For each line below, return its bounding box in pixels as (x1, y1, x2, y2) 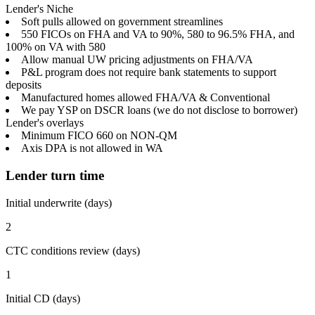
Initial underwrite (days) (6, 196, 112, 209)
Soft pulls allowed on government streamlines (21, 15, 223, 28)
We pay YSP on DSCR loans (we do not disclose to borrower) (21, 104, 297, 117)
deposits (6, 79, 41, 91)
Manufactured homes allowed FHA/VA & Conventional (21, 91, 270, 104)
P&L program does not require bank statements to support (21, 66, 276, 79)
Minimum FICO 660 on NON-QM (21, 129, 177, 142)
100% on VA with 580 (6, 41, 105, 53)
